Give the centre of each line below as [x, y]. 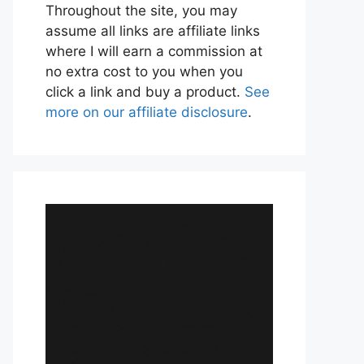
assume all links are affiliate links [153, 31]
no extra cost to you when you [144, 71]
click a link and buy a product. [145, 92]
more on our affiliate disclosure [147, 112]
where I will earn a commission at [154, 51]
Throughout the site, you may [141, 11]
